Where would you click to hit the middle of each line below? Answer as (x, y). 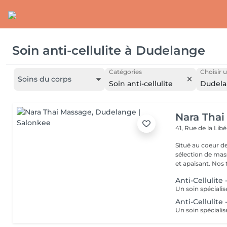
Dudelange (171, 50)
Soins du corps (45, 79)
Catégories (125, 72)
